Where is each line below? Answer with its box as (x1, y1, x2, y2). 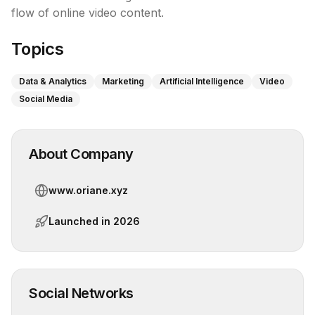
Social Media (19, 94, 72, 104)
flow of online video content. (11, 6, 164, 20)
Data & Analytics (19, 76, 86, 86)
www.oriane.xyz (49, 184, 128, 196)
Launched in (49, 215, 113, 227)
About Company (29, 146, 134, 162)
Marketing (102, 76, 144, 86)
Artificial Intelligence (160, 76, 244, 86)
